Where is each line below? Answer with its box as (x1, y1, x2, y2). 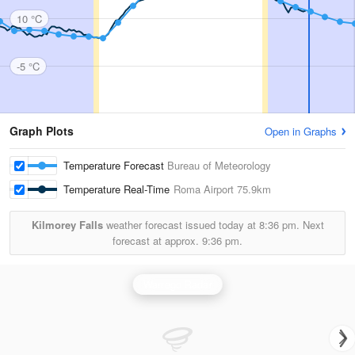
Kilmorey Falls (31, 217, 103, 232)
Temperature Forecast (63, 158, 167, 173)
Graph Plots (10, 123, 74, 139)
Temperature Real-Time (63, 181, 174, 197)
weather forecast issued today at (102, 217, 259, 232)
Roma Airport (174, 181, 234, 197)
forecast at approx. (113, 233, 202, 248)
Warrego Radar (143, 277, 212, 292)
